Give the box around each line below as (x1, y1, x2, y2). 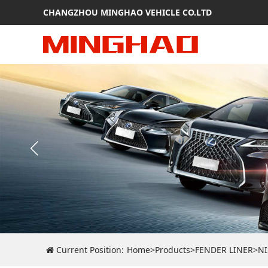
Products (155, 243, 190, 255)
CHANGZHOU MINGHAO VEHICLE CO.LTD (43, 7, 212, 18)
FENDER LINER (195, 243, 253, 255)
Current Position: (54, 243, 124, 255)
